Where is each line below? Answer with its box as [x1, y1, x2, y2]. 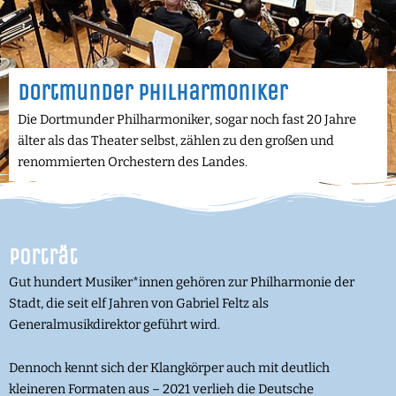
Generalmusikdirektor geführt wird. [9, 316, 220, 332]
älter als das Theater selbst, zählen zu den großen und [18, 132, 334, 148]
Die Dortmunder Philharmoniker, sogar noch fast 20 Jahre [18, 110, 356, 127]
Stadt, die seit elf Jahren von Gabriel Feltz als [9, 294, 269, 311]
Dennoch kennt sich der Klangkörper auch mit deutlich [9, 360, 330, 377]
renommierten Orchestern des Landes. [18, 153, 247, 170]
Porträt [9, 243, 78, 270]
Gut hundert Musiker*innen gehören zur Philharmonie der [9, 273, 354, 290]
